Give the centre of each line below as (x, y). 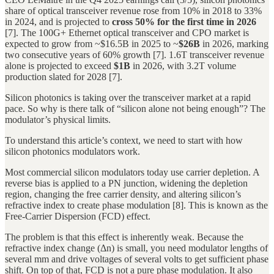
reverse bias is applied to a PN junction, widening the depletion (126, 183)
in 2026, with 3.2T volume (183, 66)
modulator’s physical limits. (58, 120)
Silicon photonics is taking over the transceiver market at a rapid (128, 98)
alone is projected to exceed (59, 66)
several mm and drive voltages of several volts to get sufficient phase (137, 259)
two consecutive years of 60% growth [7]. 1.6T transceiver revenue (135, 55)
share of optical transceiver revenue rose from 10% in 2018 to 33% (133, 11)
